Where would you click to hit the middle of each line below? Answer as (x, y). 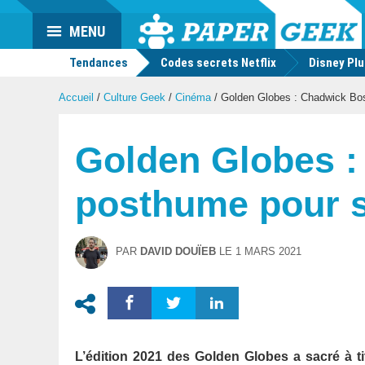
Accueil (76, 97)
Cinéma (193, 97)
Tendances (97, 63)
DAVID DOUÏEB (178, 251)
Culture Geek (134, 97)
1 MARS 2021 (268, 251)
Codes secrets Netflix (218, 63)
